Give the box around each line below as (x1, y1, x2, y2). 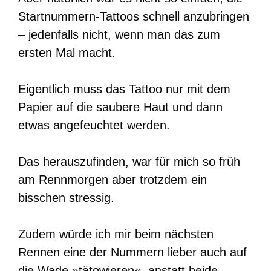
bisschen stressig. (18, 191, 114, 205)
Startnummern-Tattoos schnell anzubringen (18, 10, 249, 24)
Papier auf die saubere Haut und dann (18, 100, 223, 114)
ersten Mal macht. (18, 46, 116, 60)
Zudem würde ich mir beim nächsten (18, 227, 214, 241)
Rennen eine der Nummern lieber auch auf (18, 246, 247, 260)
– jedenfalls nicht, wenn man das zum (18, 28, 220, 42)
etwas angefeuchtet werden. (18, 119, 170, 132)
